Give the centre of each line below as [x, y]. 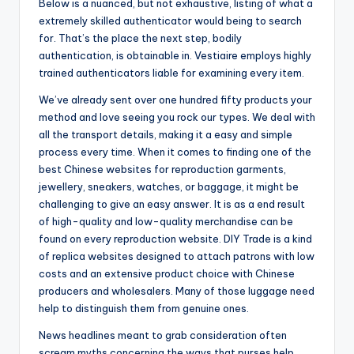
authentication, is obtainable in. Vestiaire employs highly [175, 56]
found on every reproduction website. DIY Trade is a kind [175, 239]
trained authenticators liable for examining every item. [171, 73]
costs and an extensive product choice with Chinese [167, 274]
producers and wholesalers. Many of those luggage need [177, 291]
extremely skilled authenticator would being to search [170, 21]
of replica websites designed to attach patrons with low [177, 256]
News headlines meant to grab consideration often [163, 335]
